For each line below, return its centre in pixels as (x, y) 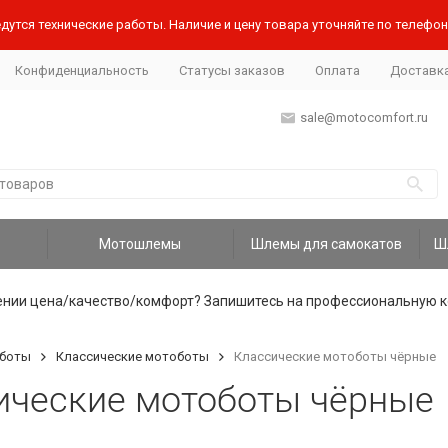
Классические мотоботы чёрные (334, 356)
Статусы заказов (231, 70)
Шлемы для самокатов (326, 244)
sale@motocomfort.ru (363, 117)
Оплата (337, 70)
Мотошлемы (140, 244)
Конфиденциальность (81, 70)
